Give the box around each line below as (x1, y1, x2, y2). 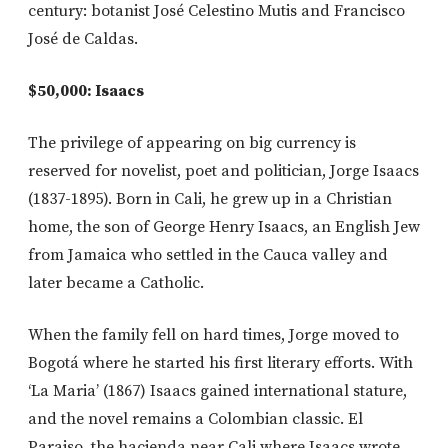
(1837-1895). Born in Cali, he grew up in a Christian (28, 188, 392, 209)
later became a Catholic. (28, 272, 204, 293)
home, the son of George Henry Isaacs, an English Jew (28, 216, 420, 237)
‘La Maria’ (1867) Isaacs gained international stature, (28, 380, 407, 401)
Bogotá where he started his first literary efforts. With (28, 352, 413, 373)
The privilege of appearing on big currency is (28, 132, 356, 153)
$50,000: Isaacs (28, 80, 144, 101)
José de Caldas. (28, 28, 138, 49)
